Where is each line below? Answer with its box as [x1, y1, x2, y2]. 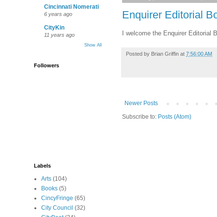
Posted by [126, 51, 151, 57]
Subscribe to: [122, 113, 158, 121]
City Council [41, 204, 73, 211]
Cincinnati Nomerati [44, 3, 99, 10]
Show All [84, 43, 102, 47]
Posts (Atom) [158, 113, 191, 121]
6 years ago [44, 11, 72, 17]
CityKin [44, 24, 64, 31]
